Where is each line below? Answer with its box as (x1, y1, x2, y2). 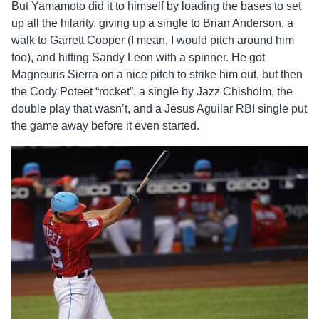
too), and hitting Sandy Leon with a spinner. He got (11, 51, 265, 63)
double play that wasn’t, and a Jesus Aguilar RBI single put (11, 102, 307, 115)
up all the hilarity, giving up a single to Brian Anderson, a (11, 16, 293, 29)
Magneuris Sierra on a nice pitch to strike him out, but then (11, 68, 303, 80)
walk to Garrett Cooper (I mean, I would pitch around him (11, 33, 294, 46)
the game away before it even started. (11, 119, 199, 132)
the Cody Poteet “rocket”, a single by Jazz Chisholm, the (11, 85, 293, 98)
